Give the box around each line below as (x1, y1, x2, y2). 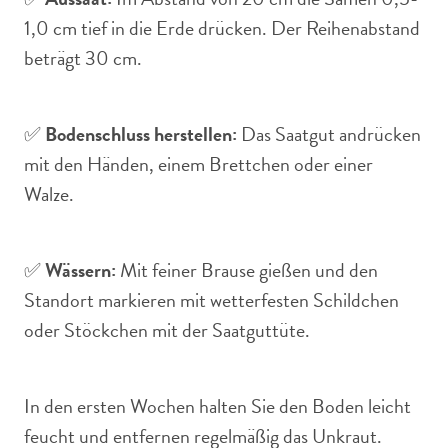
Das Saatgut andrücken (237, 119, 421, 149)
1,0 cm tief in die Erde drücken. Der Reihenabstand (24, 13, 420, 43)
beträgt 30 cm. (24, 43, 142, 73)
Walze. (24, 179, 74, 209)
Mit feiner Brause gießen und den (116, 255, 378, 285)
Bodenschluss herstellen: (45, 119, 237, 149)
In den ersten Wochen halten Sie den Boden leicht (24, 391, 411, 421)
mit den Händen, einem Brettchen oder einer (24, 149, 373, 179)
